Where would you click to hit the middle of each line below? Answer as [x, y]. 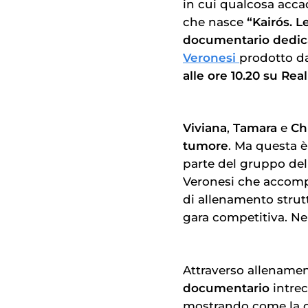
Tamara [257, 128]
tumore [206, 146]
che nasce [215, 22]
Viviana [205, 128]
